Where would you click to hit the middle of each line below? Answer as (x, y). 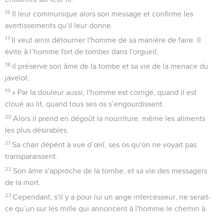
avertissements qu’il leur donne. (59, 25)
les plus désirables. (37, 130)
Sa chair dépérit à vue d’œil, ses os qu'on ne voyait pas (105, 145)
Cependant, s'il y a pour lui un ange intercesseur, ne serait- (112, 197)
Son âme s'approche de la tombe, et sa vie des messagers (110, 171)
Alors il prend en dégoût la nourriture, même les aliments (109, 118)
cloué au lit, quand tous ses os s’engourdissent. (85, 104)
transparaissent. (31, 156)
